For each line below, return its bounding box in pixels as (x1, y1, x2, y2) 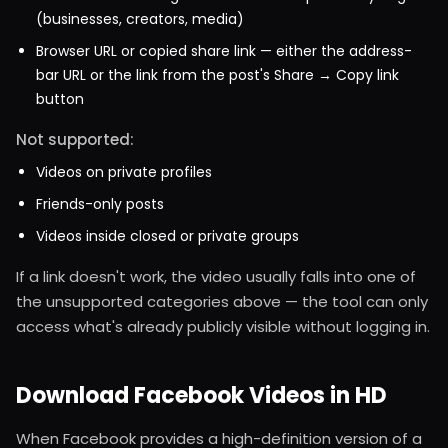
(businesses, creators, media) (36, 9, 244, 30)
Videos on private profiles (36, 162, 212, 183)
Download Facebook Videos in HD (16, 380, 387, 412)
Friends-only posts (36, 194, 164, 215)
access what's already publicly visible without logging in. (16, 316, 430, 338)
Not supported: (16, 129, 134, 151)
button (36, 89, 84, 110)
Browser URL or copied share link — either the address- (36, 41, 412, 62)
